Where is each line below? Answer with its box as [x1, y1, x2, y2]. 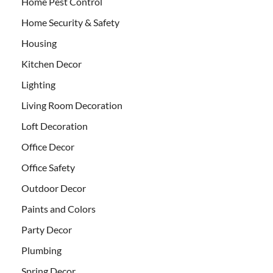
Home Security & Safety [21, 16, 119, 29]
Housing [21, 37, 57, 49]
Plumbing [21, 244, 62, 257]
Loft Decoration [21, 120, 88, 132]
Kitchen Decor [21, 58, 82, 70]
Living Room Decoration [21, 99, 122, 112]
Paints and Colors [21, 203, 96, 215]
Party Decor [21, 224, 72, 236]
